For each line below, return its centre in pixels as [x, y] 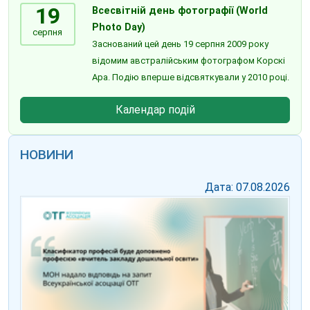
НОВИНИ [47, 155]
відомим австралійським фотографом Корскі [188, 61]
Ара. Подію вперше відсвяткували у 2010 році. [190, 77]
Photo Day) [118, 28]
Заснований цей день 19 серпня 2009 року [180, 44]
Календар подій [155, 110]
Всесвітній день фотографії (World [180, 11]
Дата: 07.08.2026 [247, 188]
